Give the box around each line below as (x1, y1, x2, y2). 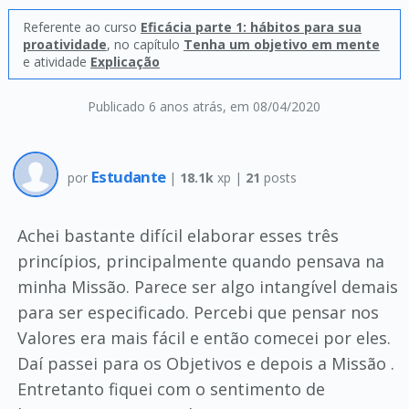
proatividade (22, 36, 107, 53)
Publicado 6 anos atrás (88, 98, 224, 115)
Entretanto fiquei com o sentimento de (16, 378, 325, 400)
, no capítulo (106, 36, 184, 53)
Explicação (89, 53, 160, 70)
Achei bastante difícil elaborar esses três (16, 225, 339, 246)
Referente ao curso (22, 18, 141, 36)
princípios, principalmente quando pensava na (16, 250, 384, 272)
